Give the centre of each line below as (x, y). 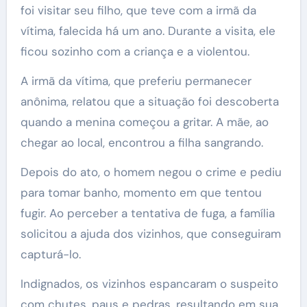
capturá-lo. (50, 254)
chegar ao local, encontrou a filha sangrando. (142, 142)
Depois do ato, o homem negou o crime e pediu (151, 172)
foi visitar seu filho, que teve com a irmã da (138, 10)
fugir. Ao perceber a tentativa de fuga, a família (147, 213)
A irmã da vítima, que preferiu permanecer (136, 81)
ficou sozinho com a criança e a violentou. (135, 51)
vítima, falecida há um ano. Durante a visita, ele (148, 30)
